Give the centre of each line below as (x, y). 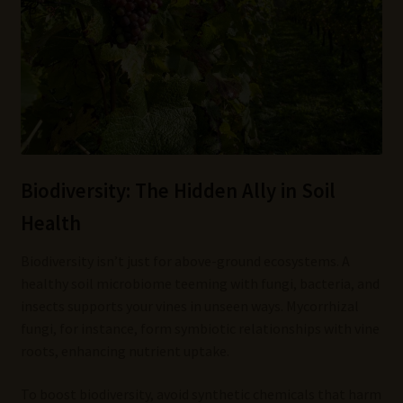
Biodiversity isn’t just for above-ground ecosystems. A (185, 261)
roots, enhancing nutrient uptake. (125, 351)
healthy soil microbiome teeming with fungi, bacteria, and (200, 284)
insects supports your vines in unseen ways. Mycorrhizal (189, 306)
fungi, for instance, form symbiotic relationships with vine (200, 329)
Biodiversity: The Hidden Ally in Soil (178, 191)
